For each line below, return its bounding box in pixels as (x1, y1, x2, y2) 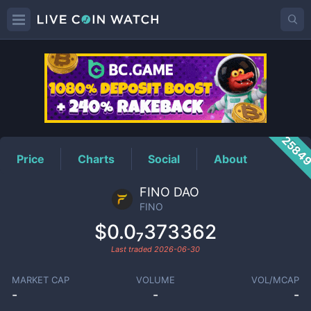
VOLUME (135, 274, 175, 285)
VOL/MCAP (251, 274, 300, 285)
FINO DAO (140, 185, 199, 199)
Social (148, 151, 180, 166)
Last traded (111, 244, 154, 254)
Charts (78, 151, 115, 166)
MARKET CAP (11, 274, 69, 285)
